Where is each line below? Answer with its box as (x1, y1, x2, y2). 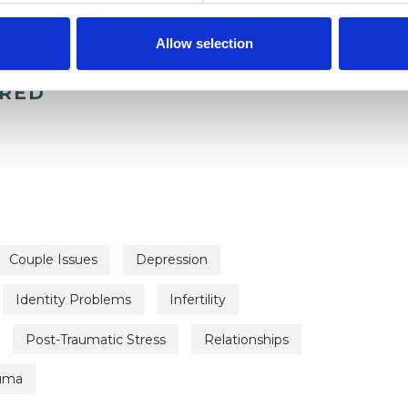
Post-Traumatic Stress (25, 331, 166, 348)
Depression (136, 251, 208, 269)
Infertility (169, 291, 226, 309)
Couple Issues (9, 251, 97, 269)
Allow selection (155, 35, 253, 51)
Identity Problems (15, 291, 131, 309)
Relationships (204, 331, 289, 348)
